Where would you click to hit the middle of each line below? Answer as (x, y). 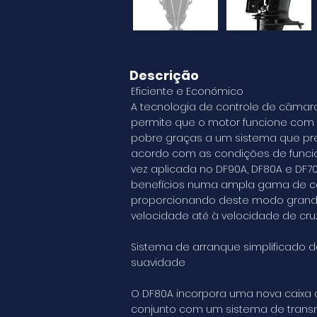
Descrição (164, 75)
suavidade (158, 263)
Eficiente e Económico (187, 91)
